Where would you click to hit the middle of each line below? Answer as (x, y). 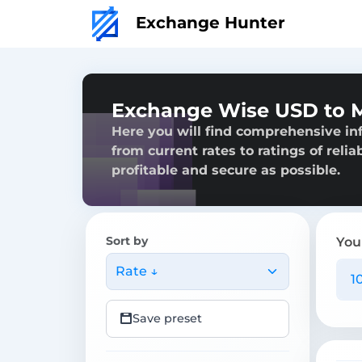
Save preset (167, 318)
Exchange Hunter (208, 22)
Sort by (127, 240)
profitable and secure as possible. (226, 170)
